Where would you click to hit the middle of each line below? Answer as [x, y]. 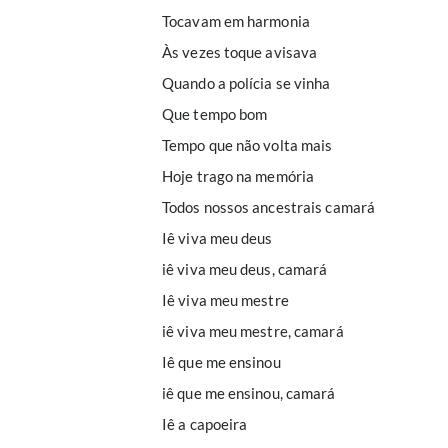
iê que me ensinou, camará [249, 393]
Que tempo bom [215, 114]
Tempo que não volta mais [247, 145]
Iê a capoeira [205, 424]
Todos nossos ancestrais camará [268, 207]
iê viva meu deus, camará [245, 269]
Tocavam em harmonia [236, 21]
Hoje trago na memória [238, 176]
